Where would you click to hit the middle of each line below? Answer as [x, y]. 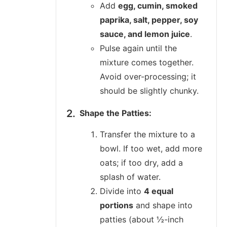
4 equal [159, 191]
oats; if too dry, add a [141, 163]
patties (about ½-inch [142, 220]
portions [117, 205]
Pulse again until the [138, 48]
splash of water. [130, 177]
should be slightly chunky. [149, 91]
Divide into [122, 191]
